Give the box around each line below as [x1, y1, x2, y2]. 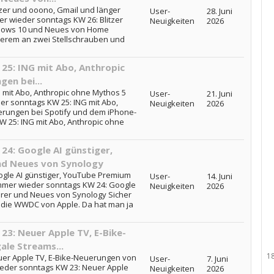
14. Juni [206, 171, 232, 182]
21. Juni [206, 88, 232, 99]
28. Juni [206, 6, 232, 17]
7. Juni [206, 253, 228, 264]
